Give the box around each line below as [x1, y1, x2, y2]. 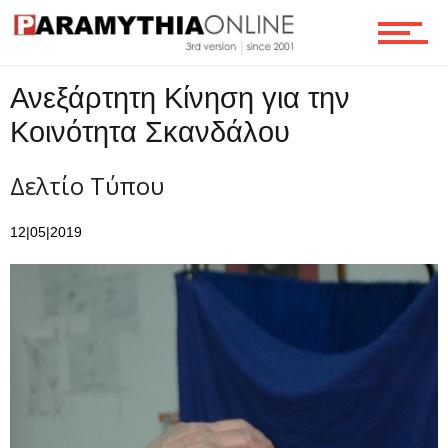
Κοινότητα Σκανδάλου [10, 115, 290, 148]
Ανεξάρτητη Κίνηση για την [10, 81, 350, 114]
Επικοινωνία [15, 158, 88, 174]
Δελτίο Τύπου [10, 169, 164, 202]
